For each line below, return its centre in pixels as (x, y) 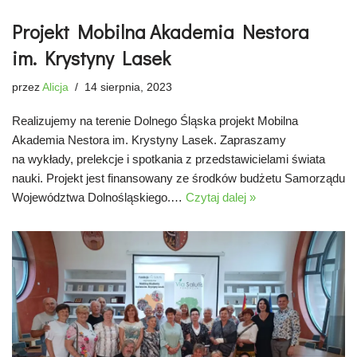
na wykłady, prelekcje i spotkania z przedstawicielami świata (169, 159)
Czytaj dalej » (221, 197)
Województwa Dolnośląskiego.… (99, 197)
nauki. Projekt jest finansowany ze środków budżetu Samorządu (178, 178)
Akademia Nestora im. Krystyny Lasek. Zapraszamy (149, 139)
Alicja (55, 87)
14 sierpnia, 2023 (128, 87)
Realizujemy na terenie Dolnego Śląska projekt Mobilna (155, 120)
